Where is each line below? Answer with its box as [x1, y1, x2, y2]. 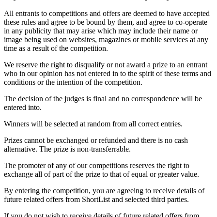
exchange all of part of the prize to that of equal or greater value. [4, 170, 199, 178]
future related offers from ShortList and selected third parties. [4, 195, 189, 203]
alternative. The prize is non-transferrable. [4, 144, 131, 153]
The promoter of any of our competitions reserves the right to [4, 161, 189, 170]
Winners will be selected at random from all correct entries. [4, 119, 183, 128]
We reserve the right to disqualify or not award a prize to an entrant [4, 60, 207, 69]
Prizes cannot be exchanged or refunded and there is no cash [4, 136, 188, 144]
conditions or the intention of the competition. [4, 77, 142, 86]
